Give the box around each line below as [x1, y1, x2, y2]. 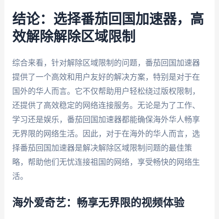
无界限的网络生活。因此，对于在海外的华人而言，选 [12, 129, 200, 138]
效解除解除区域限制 [12, 30, 135, 44]
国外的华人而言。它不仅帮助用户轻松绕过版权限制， [12, 87, 200, 95]
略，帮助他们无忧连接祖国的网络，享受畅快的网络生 [12, 157, 200, 166]
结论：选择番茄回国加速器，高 [12, 12, 204, 26]
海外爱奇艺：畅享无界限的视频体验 [12, 197, 184, 209]
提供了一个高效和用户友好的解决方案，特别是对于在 [12, 72, 200, 81]
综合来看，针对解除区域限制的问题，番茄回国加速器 [12, 58, 200, 67]
